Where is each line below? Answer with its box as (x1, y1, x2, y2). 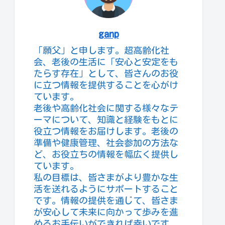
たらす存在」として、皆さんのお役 (34, 69, 178, 78)
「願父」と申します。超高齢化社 (34, 46, 169, 55)
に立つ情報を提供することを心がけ (34, 80, 178, 89)
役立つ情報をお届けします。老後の (34, 127, 178, 136)
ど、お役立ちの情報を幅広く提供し (34, 150, 178, 159)
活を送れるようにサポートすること (34, 184, 178, 193)
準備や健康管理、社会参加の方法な (34, 138, 178, 147)
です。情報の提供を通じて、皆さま (34, 196, 178, 205)
